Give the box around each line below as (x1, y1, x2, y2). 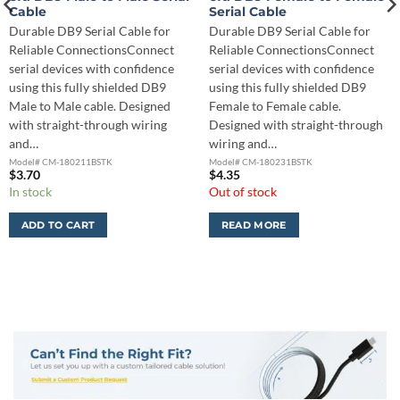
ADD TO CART (21, 218, 96, 231)
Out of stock (208, 184, 277, 199)
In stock (8, 184, 52, 199)
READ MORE (221, 218, 287, 231)
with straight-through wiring (8, 117, 167, 132)
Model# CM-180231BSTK (208, 155, 312, 167)
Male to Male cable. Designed (8, 98, 171, 113)
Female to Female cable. (208, 98, 341, 113)
